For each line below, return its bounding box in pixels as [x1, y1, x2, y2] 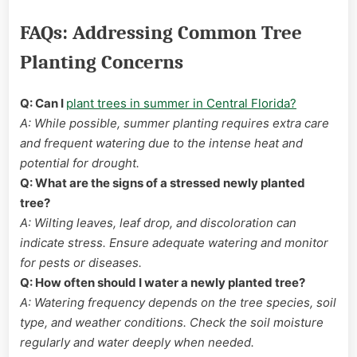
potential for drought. [20, 155, 139, 171]
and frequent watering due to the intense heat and [20, 135, 303, 151]
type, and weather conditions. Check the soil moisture [20, 314, 324, 330]
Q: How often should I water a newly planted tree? [20, 274, 305, 290]
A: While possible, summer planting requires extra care [20, 115, 329, 131]
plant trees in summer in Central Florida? [66, 95, 296, 111]
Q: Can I [20, 95, 66, 111]
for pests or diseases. [20, 254, 142, 270]
